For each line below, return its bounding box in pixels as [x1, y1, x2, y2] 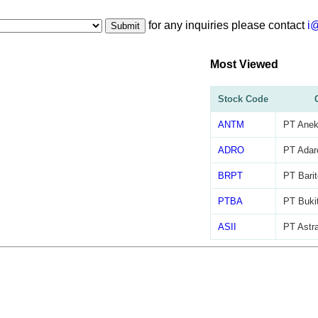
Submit [111, 21, 140, 31]
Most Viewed [210, 58, 278, 70]
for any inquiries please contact [146, 19, 307, 31]
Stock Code [218, 94, 268, 105]
